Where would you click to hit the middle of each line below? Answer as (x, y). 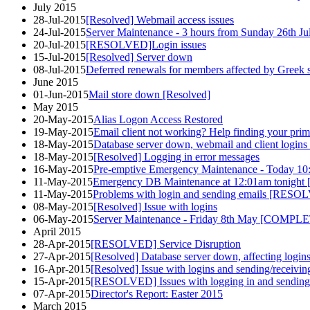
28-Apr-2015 (62, 244)
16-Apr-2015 (62, 268)
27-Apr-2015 (62, 256)
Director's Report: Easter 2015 (157, 293)
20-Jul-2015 (60, 44)
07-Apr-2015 (62, 293)
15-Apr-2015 (62, 281)
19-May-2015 (63, 131)
